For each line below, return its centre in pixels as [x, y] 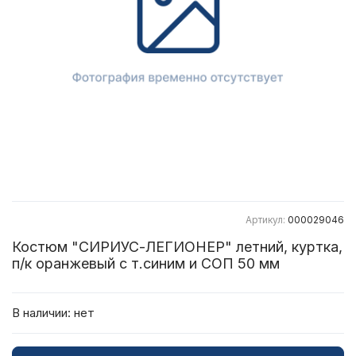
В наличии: [41, 313]
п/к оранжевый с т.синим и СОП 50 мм [146, 263]
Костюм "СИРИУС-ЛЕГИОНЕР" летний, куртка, [177, 247]
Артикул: [267, 220]
